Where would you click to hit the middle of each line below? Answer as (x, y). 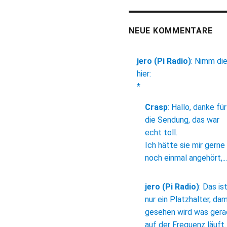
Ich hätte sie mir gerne (185, 145)
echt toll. (161, 133)
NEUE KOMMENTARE (171, 31)
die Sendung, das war (182, 120)
